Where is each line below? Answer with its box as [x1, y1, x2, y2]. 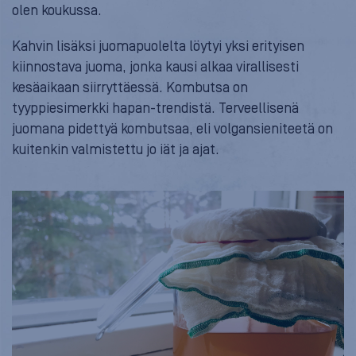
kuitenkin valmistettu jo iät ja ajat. [12, 141, 219, 158]
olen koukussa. [12, 2, 102, 19]
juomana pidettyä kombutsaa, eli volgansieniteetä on [12, 120, 333, 137]
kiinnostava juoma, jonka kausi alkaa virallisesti [12, 58, 299, 75]
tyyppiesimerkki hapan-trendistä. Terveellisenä [12, 99, 299, 117]
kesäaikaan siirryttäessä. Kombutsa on [12, 79, 248, 96]
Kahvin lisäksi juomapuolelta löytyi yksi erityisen [12, 37, 304, 55]
